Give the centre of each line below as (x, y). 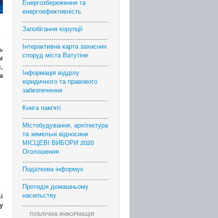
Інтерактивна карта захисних (65, 46)
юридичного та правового (60, 81)
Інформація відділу (51, 72)
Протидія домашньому (55, 186)
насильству (39, 195)
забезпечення (42, 90)
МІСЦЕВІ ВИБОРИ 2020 (58, 142)
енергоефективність (52, 11)
